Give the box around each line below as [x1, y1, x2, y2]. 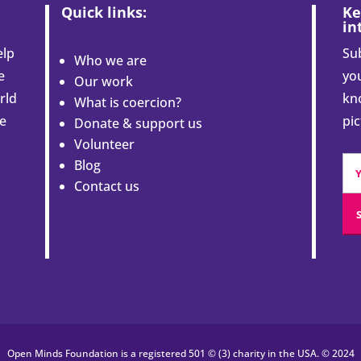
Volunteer [73, 135, 135, 154]
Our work [73, 73, 133, 91]
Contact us [73, 177, 139, 196]
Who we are [73, 52, 147, 70]
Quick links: [60, 2, 147, 23]
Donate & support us [73, 114, 202, 133]
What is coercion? [73, 93, 181, 112]
